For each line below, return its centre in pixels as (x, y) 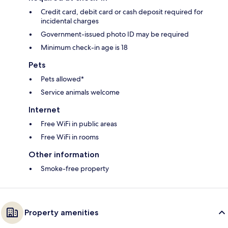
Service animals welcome (80, 92)
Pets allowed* (62, 79)
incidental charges (70, 21)
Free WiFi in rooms (70, 137)
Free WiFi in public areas (79, 124)
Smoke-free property (75, 169)
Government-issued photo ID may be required (115, 34)
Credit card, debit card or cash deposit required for (122, 12)
